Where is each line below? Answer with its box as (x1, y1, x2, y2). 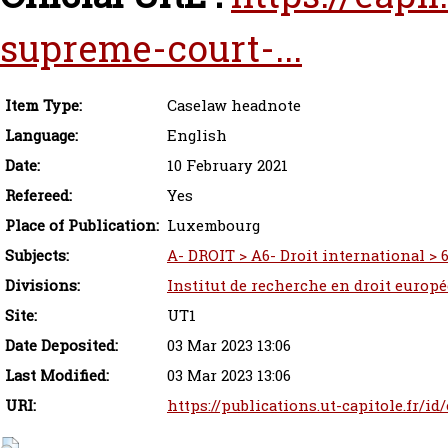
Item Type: (5, 95, 82, 116)
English (167, 125, 227, 146)
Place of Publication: (5, 215, 159, 236)
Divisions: (5, 275, 80, 296)
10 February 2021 (167, 155, 288, 176)
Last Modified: (5, 365, 109, 386)
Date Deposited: (5, 335, 118, 356)
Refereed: (5, 185, 72, 206)
